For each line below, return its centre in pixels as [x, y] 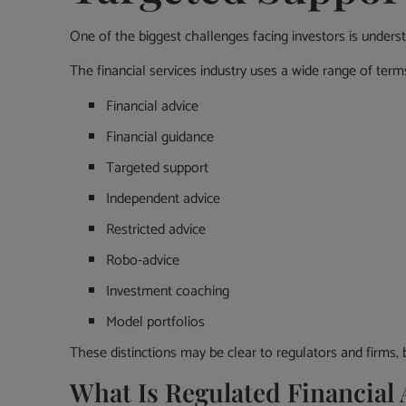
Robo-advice [143, 260]
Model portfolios [156, 322]
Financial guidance [160, 137]
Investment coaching [168, 291]
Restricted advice [156, 229]
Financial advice [153, 106]
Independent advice [164, 198]
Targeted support [158, 168]
